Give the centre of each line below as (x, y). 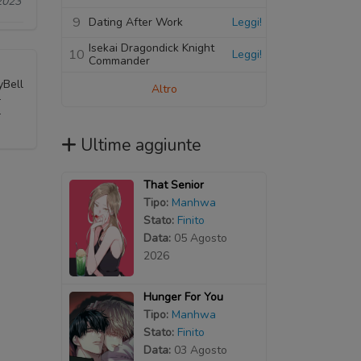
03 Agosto (200, 350)
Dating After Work (136, 22)
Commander (119, 60)
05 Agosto (200, 238)
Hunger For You (183, 297)
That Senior (173, 185)
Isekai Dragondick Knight (151, 48)
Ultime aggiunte (141, 145)
